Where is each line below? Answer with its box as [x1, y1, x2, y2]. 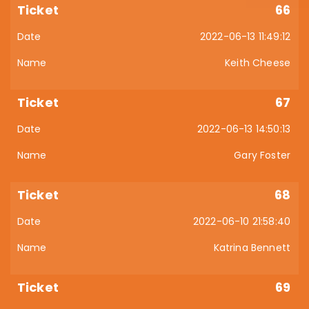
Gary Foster [234, 148, 290, 162]
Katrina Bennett [213, 241, 290, 255]
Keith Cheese [225, 56, 290, 70]
